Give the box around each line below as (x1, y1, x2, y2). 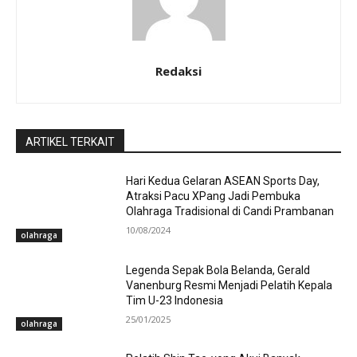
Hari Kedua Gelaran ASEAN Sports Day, (126, 174, 320, 187)
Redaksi (155, 62, 202, 79)
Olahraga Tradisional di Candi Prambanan (126, 204, 335, 218)
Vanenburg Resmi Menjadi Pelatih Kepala (126, 278, 333, 292)
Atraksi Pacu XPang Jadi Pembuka (126, 189, 301, 202)
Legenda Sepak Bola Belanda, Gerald (126, 263, 311, 277)
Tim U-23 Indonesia (126, 293, 224, 307)
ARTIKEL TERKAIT (25, 135, 115, 148)
